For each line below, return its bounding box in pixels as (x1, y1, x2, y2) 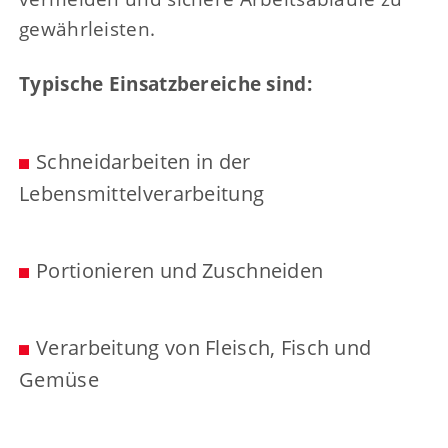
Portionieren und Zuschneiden (36, 256, 324, 284)
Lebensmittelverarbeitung (19, 179, 265, 207)
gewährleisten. (19, 14, 156, 42)
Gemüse (19, 365, 99, 393)
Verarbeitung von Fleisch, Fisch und (36, 333, 372, 361)
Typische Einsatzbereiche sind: (19, 69, 312, 97)
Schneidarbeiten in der (36, 147, 251, 175)
